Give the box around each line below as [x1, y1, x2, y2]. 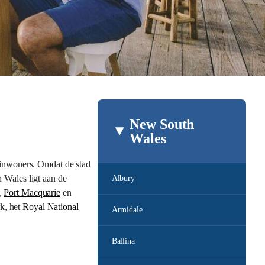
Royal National [22, 202, 79, 212]
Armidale [111, 205, 143, 214]
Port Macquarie [4, 188, 61, 198]
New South [130, 117, 195, 132]
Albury [111, 174, 135, 183]
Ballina [111, 237, 135, 245]
